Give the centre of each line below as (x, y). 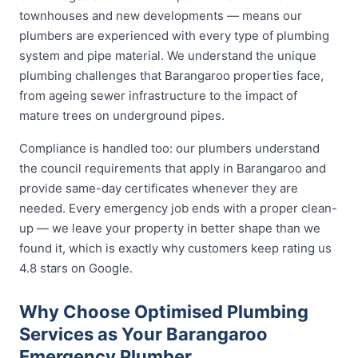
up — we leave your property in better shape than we (170, 228)
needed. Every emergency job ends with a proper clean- (178, 208)
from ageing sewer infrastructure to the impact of (158, 95)
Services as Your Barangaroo (143, 334)
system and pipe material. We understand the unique (168, 56)
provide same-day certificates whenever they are (159, 188)
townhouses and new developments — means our (161, 16)
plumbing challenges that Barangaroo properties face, (171, 76)
